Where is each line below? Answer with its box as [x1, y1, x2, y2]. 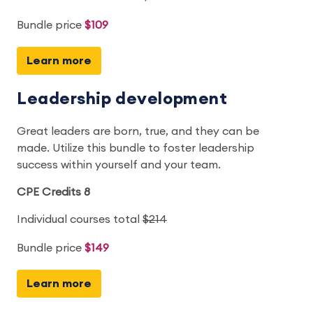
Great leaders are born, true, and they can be [17, 125, 259, 137]
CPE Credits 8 [17, 186, 90, 198]
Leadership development [17, 90, 228, 108]
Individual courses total [17, 213, 143, 225]
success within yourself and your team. [17, 159, 221, 170]
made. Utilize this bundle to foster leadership [17, 142, 254, 154]
